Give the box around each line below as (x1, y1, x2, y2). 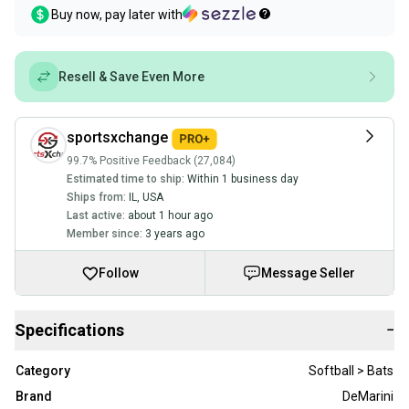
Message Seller (261, 266, 356, 281)
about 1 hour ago (128, 209, 213, 223)
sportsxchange (67, 129, 168, 147)
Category (16, 363, 70, 379)
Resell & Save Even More (58, 69, 204, 85)
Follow (99, 266, 140, 281)
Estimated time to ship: (67, 173, 184, 186)
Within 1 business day (187, 173, 299, 186)
